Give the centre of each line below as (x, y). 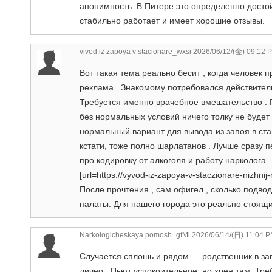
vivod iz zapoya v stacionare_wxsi (135, 51)
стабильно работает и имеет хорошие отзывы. (172, 20)
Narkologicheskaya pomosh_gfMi (135, 235)
